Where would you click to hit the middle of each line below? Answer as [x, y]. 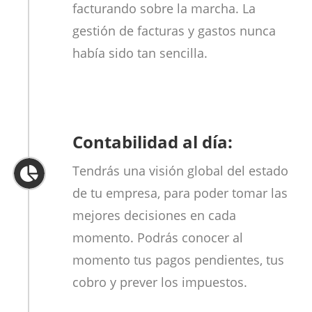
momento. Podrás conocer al [157, 238]
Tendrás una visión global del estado [180, 171]
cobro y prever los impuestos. [159, 282]
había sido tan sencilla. [140, 53]
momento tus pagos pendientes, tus [178, 260]
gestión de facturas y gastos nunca [174, 31]
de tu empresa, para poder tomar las [180, 193]
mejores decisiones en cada [154, 216]
